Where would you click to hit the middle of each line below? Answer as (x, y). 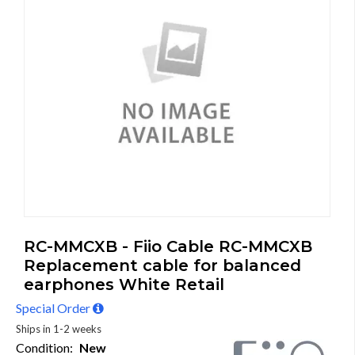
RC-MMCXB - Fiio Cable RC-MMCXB (168, 246)
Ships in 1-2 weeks (59, 329)
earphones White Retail (124, 284)
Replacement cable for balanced (162, 265)
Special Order (54, 308)
